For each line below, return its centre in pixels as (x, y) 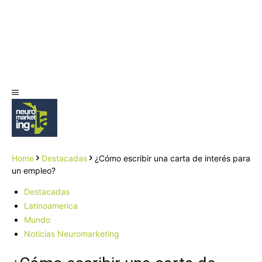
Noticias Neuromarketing (72, 234)
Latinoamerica (51, 206)
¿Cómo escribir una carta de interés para (173, 158)
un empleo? (34, 170)
